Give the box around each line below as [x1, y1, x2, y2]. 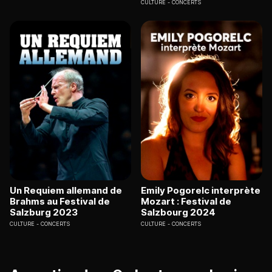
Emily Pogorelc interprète [141, 184, 260, 196]
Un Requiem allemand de [10, 184, 122, 196]
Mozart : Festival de [141, 195, 231, 207]
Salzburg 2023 [10, 206, 78, 218]
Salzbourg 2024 [141, 206, 216, 218]
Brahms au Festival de [10, 195, 110, 207]
